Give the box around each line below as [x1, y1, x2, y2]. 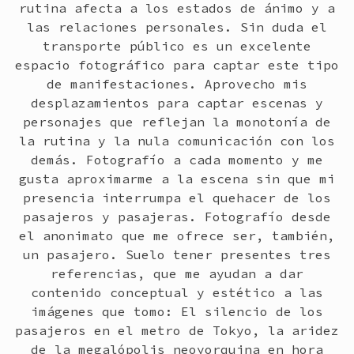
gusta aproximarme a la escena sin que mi [19, 171, 335, 186]
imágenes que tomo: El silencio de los [31, 303, 323, 319]
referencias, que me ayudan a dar [51, 265, 303, 281]
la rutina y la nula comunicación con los [19, 133, 335, 149]
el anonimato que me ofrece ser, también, [19, 228, 335, 243]
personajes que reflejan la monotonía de [23, 114, 331, 130]
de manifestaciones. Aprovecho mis [47, 76, 307, 92]
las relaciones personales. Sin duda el [27, 19, 327, 35]
